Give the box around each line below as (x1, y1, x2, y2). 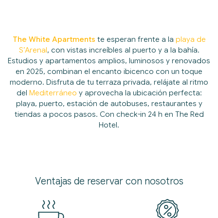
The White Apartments (12, 35, 95, 44)
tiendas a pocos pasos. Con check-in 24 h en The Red (14, 109, 204, 119)
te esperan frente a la (95, 35, 176, 44)
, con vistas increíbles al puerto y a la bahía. (47, 45, 200, 54)
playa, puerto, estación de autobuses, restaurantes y (16, 99, 202, 108)
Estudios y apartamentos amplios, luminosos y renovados (8, 56, 210, 65)
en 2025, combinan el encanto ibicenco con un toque (16, 67, 202, 76)
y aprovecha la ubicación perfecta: (76, 88, 202, 97)
